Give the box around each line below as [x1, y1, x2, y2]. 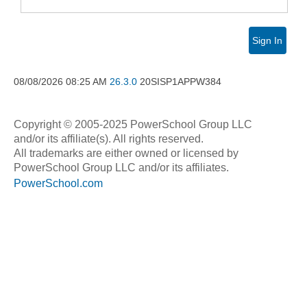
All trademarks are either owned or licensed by [14, 147, 238, 159]
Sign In [252, 35, 283, 46]
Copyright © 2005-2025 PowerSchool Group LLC [14, 119, 252, 130]
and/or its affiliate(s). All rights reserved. [14, 133, 204, 145]
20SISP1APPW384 [140, 76, 221, 87]
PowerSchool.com [14, 177, 103, 189]
